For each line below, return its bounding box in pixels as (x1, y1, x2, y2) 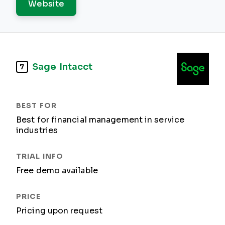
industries (16, 126, 58, 135)
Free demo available (16, 166, 98, 175)
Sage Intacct (32, 61, 93, 72)
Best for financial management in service (16, 116, 185, 124)
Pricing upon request (16, 206, 102, 215)
